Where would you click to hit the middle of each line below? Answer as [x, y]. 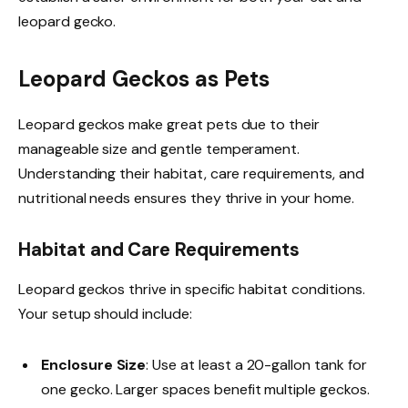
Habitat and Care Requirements [159, 249]
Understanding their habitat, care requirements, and [191, 174]
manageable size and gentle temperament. [159, 149]
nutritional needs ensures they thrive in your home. [186, 199]
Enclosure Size [94, 364]
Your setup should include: [105, 314]
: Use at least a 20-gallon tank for [256, 364]
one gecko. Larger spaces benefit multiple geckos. [205, 389]
